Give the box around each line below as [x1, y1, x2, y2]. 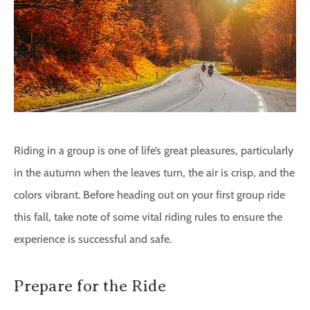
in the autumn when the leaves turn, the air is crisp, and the [14, 166, 295, 180]
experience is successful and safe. [14, 232, 174, 246]
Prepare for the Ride [14, 277, 166, 295]
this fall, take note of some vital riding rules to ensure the [14, 210, 282, 224]
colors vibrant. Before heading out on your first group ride [14, 188, 285, 202]
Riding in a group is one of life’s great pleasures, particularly [14, 144, 293, 158]
